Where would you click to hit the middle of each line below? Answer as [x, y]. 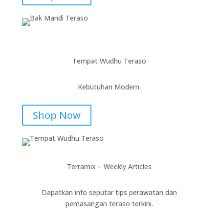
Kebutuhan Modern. [109, 87]
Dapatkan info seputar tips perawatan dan [109, 192]
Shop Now [56, 115]
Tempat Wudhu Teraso [109, 61]
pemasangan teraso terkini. [109, 204]
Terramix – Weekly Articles [109, 166]
